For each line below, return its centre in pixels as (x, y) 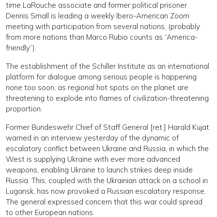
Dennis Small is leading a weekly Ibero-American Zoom (98, 16)
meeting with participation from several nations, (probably (103, 27)
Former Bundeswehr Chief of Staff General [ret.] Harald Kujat (108, 127)
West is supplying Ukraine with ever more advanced (93, 159)
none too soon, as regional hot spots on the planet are (97, 88)
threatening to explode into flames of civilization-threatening (107, 98)
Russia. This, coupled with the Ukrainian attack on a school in (107, 181)
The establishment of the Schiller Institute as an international (108, 66)
